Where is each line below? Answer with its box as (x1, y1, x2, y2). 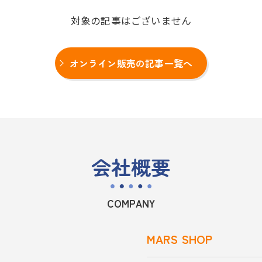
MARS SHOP (146, 230, 212, 247)
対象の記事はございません (70, 13, 192, 27)
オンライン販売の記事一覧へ (69, 56, 193, 70)
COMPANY (106, 196, 156, 211)
